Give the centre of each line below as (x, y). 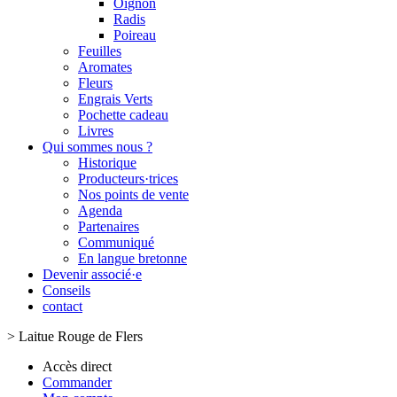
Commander (77, 382)
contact (62, 306)
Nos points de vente (133, 195)
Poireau (135, 35)
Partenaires (109, 226)
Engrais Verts (115, 99)
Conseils (66, 290)
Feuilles (100, 51)
